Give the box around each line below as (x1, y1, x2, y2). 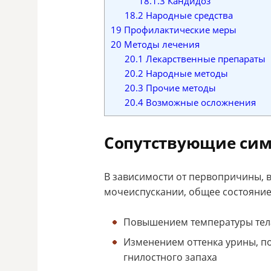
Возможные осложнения (143, 96, 256, 108)
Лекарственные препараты (143, 52, 266, 65)
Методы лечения (122, 38, 200, 50)
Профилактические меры (122, 23, 237, 36)
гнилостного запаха (123, 250, 217, 264)
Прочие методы (143, 81, 216, 94)
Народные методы (143, 67, 228, 79)
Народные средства (143, 8, 233, 21)
